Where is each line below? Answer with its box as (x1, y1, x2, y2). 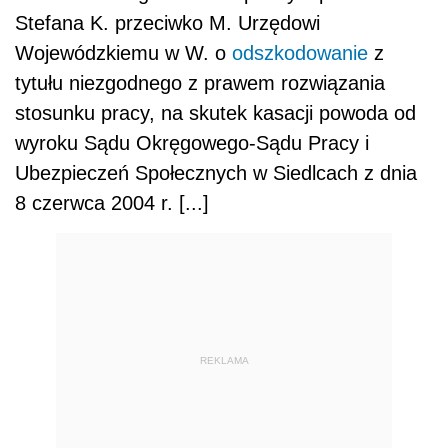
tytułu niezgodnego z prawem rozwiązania (15, 72, 385, 95)
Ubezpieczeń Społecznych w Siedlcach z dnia (15, 162, 417, 185)
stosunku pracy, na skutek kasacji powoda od (15, 102, 416, 125)
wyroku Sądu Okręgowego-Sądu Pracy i (15, 132, 369, 155)
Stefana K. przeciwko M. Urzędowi (15, 12, 320, 35)
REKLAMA (199, 354, 249, 366)
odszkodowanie (232, 42, 368, 65)
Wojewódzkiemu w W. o (15, 42, 232, 65)
